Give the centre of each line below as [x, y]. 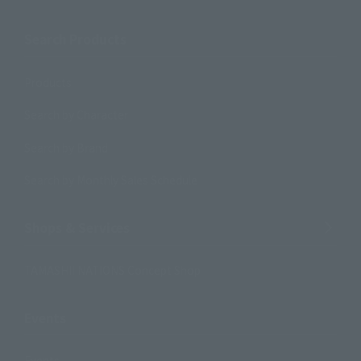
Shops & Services [77, 227]
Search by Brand [66, 147]
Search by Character [76, 115]
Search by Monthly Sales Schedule [110, 180]
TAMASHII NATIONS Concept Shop [112, 270]
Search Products [75, 39]
